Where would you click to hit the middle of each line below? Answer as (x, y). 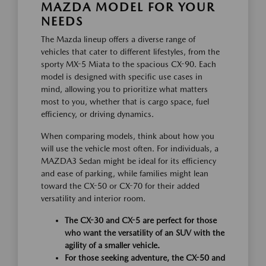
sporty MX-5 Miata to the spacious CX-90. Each (129, 64)
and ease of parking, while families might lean (125, 174)
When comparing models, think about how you (128, 136)
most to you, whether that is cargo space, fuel (125, 102)
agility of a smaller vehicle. (112, 246)
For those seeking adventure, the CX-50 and (145, 258)
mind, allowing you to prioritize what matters (124, 89)
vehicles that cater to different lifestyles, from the (130, 52)
